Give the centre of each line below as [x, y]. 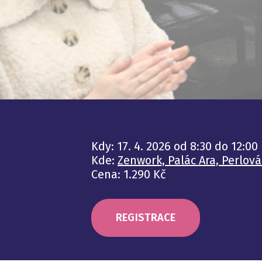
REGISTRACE [146, 218]
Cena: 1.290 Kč [129, 174]
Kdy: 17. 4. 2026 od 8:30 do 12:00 [175, 146]
